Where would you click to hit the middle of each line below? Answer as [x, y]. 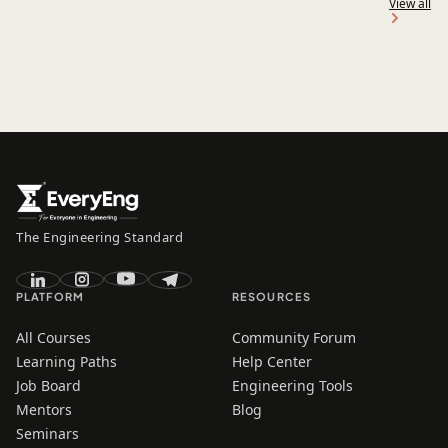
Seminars [47, 434]
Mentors [44, 410]
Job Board [48, 386]
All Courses [53, 338]
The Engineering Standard [100, 237]
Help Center [272, 362]
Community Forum [294, 338]
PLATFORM [50, 297]
